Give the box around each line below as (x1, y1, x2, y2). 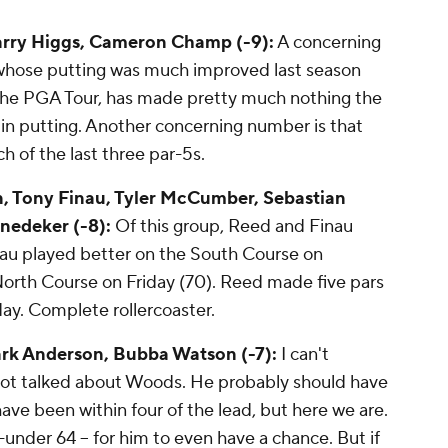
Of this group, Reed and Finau (111, 215, 353, 238)
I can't (281, 343, 329, 366)
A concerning (274, 31, 381, 54)
